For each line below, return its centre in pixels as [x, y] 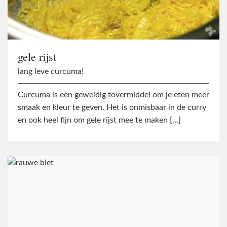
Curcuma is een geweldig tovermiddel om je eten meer [113, 95]
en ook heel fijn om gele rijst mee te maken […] [99, 120]
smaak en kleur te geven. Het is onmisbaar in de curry [112, 108]
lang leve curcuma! [51, 72]
